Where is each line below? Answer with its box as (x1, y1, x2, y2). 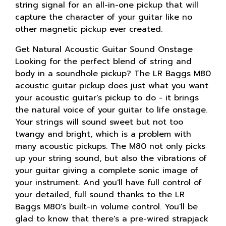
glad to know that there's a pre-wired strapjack (15, 212, 208, 225)
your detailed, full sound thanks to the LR (15, 188, 185, 201)
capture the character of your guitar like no (15, 11, 192, 23)
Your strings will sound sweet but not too (15, 116, 183, 128)
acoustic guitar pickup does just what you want (15, 79, 208, 92)
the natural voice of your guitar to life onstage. (15, 103, 207, 116)
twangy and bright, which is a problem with (15, 128, 191, 140)
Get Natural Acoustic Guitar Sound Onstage (15, 43, 193, 55)
